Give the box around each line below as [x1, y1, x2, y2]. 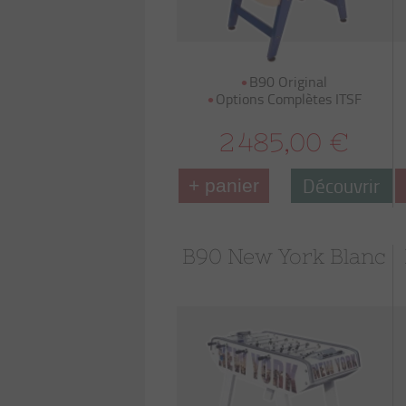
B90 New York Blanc [182, 245, 387, 268]
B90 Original [249, 72, 328, 92]
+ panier [188, 175, 259, 196]
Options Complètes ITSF [215, 89, 362, 109]
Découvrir [303, 172, 381, 198]
